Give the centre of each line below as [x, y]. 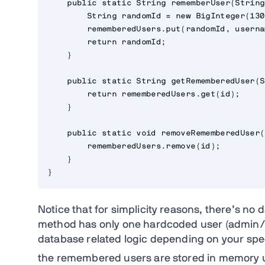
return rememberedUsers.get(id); [144, 95]
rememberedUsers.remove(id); [134, 147]
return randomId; [107, 43]
